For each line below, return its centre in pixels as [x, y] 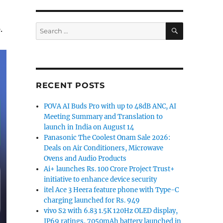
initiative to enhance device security [101, 179]
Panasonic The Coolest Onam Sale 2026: [107, 138]
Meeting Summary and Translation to [104, 117]
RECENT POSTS [70, 85]
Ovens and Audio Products [85, 159]
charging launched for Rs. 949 [92, 200]
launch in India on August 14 [89, 127]
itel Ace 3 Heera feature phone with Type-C [111, 190]
